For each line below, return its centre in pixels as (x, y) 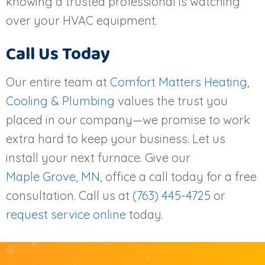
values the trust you (171, 101)
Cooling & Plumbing (60, 101)
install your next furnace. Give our (98, 157)
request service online (66, 214)
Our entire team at (58, 82)
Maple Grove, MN (53, 176)
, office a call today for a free (178, 176)
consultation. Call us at (69, 195)
